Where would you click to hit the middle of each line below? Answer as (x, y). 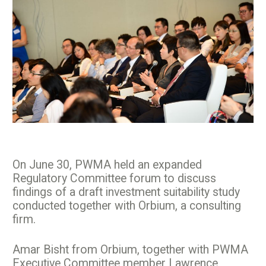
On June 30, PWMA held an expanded (107, 164)
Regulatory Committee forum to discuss (114, 178)
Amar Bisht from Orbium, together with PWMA (130, 249)
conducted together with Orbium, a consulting (127, 205)
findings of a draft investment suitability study (126, 192)
